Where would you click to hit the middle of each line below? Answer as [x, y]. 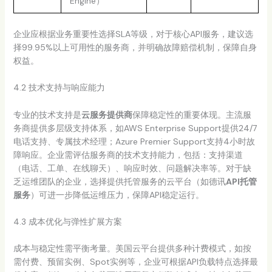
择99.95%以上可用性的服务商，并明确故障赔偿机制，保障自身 [135, 47]
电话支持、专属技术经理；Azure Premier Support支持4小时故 [134, 141]
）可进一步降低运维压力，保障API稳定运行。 [117, 195]
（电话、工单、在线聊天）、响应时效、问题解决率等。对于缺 [132, 168]
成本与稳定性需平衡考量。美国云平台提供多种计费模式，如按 [132, 249]
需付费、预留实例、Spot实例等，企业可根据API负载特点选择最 [135, 262]
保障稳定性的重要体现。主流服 [192, 114]
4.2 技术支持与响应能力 [59, 88]
